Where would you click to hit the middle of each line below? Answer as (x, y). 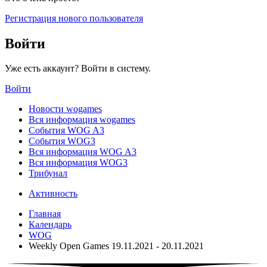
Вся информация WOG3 (78, 163)
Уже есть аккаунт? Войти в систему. (78, 69)
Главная (45, 214)
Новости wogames (65, 109)
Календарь (50, 225)
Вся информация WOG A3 (83, 152)
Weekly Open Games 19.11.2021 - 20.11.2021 (116, 246)
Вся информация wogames (82, 120)
